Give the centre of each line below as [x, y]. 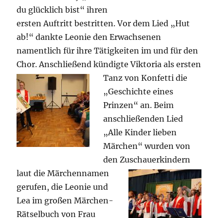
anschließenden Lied [143, 118]
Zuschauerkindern [155, 159]
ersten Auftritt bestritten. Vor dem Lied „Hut [103, 23]
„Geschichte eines [138, 91]
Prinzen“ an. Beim [139, 105]
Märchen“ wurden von [147, 146]
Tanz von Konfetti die [145, 78]
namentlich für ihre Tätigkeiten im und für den [108, 50]
